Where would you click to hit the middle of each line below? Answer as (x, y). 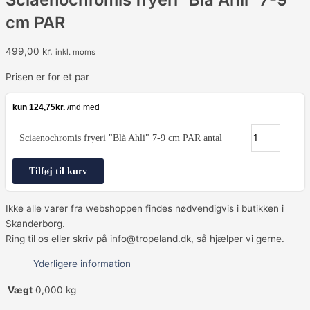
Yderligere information (82, 263)
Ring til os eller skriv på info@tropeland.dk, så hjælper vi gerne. (145, 238)
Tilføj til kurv (58, 172)
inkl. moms (75, 52)
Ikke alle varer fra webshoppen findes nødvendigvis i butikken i (145, 208)
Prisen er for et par (47, 76)
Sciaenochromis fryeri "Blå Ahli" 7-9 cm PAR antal (121, 138)
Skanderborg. (35, 223)
